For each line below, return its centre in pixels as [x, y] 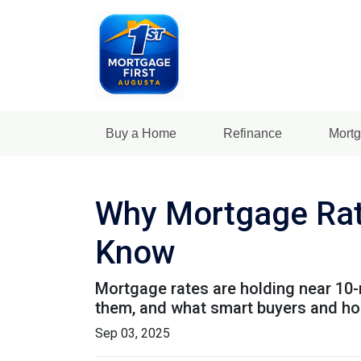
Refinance [252, 133]
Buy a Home [141, 133]
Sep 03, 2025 [133, 333]
